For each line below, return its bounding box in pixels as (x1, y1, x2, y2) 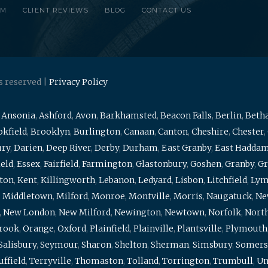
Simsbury (193, 239, 232, 250)
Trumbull (213, 255, 253, 266)
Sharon (81, 239, 111, 250)
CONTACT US (142, 6, 192, 14)
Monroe (92, 191, 125, 202)
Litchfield (207, 175, 247, 185)
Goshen (190, 159, 221, 169)
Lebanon (99, 175, 135, 185)
